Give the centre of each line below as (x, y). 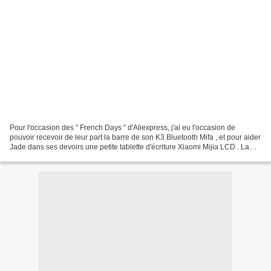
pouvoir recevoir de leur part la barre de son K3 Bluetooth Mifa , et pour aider (135, 137)
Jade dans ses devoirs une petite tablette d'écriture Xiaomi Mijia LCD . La (129, 147)
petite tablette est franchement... (62, 156)
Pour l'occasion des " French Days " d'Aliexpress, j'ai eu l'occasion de (122, 127)
